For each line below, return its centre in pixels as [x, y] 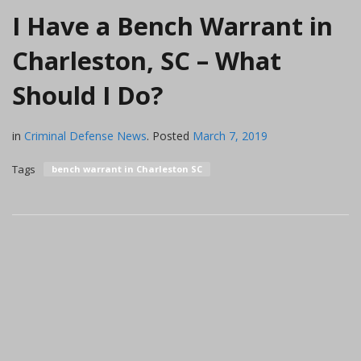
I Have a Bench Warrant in [172, 25]
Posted [171, 135]
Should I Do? [87, 95]
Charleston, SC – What [147, 60]
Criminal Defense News [85, 135]
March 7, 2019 [230, 135]
